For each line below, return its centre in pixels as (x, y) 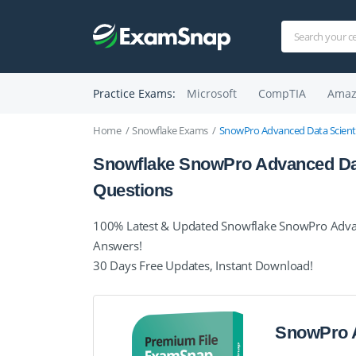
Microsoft (211, 93)
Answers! (118, 246)
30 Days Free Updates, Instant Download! (203, 265)
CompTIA (282, 93)
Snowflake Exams (170, 130)
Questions (133, 190)
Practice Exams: (134, 93)
